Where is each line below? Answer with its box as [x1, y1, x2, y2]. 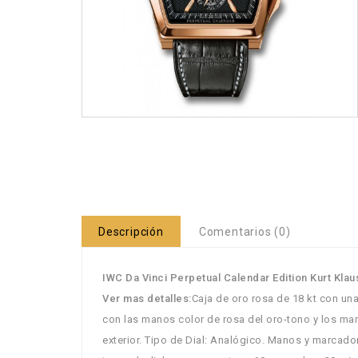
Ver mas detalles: [102, 292, 192, 304]
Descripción [98, 225, 164, 238]
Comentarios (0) [198, 225, 291, 238]
